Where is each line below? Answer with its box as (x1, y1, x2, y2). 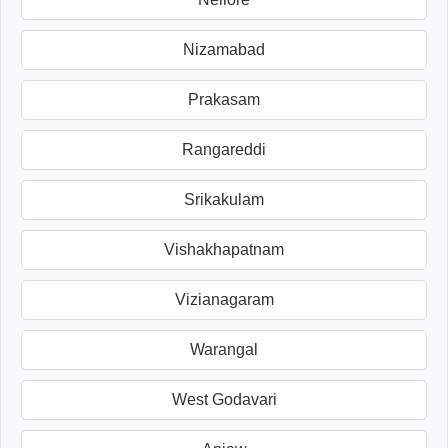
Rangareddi (182, 141, 266, 159)
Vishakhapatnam (164, 241, 284, 259)
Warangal (190, 341, 258, 359)
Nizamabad (183, 41, 265, 59)
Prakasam (188, 91, 260, 109)
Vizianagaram (174, 291, 274, 309)
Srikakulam (184, 191, 264, 209)
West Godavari (171, 391, 277, 409)
